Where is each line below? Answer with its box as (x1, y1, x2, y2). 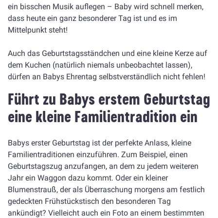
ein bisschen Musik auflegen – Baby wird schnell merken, (8, 2, 203, 11)
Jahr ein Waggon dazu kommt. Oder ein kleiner (8, 173, 168, 182)
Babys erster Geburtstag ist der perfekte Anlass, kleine (8, 138, 191, 147)
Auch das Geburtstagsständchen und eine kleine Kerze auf (8, 49, 207, 58)
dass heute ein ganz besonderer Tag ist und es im (8, 14, 177, 23)
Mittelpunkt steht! (8, 25, 68, 35)
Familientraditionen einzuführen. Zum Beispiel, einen (8, 150, 188, 159)
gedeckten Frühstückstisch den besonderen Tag (8, 197, 171, 206)
